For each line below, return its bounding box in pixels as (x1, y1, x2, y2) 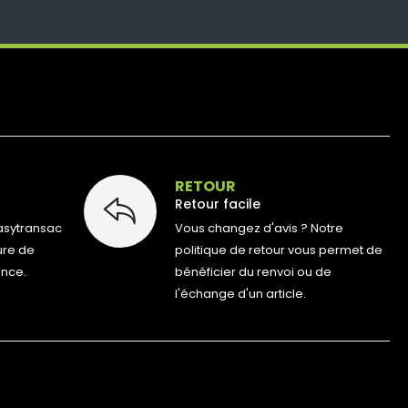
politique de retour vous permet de (174, 240, 382, 259)
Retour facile (174, 194, 260, 213)
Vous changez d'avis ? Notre (174, 219, 343, 237)
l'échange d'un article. (174, 284, 306, 302)
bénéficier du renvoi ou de (174, 262, 331, 280)
